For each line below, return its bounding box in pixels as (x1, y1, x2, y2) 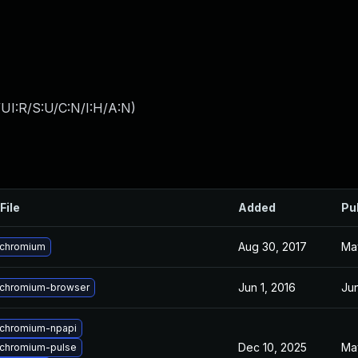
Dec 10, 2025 (238, 340, 307, 354)
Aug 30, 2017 (238, 240, 307, 253)
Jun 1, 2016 (238, 280, 296, 294)
